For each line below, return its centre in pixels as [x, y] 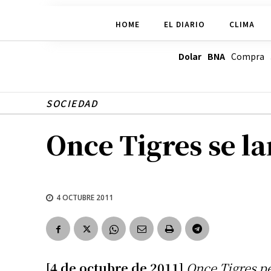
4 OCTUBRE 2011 [85, 197]
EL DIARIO [184, 24]
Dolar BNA [201, 57]
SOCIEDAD [72, 103]
